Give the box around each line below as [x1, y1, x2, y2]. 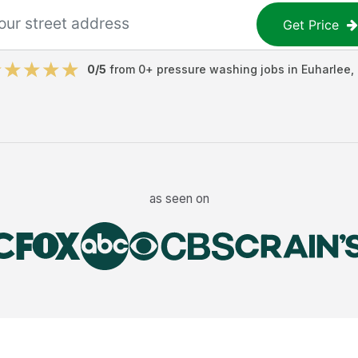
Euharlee [301, 62, 351, 76]
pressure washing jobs [157, 62, 284, 76]
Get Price [283, 16, 340, 33]
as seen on [149, 190, 209, 206]
